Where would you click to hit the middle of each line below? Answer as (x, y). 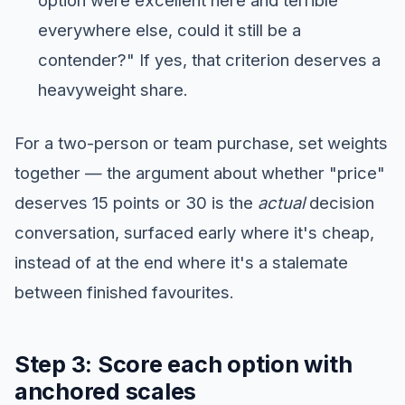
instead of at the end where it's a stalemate (181, 262)
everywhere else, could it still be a (169, 30)
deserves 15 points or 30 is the (136, 202)
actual (281, 202)
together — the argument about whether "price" (200, 172)
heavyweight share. (113, 90)
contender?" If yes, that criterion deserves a (209, 60)
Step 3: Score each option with (184, 364)
